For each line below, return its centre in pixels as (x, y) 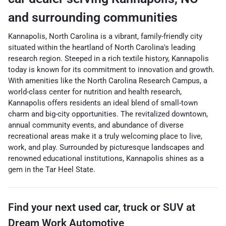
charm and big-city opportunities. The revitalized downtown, (108, 114)
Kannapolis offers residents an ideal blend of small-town (103, 103)
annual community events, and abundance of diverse (96, 125)
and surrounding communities (93, 17)
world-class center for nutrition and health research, (95, 92)
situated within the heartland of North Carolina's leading (102, 47)
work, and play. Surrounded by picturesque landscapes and (106, 147)
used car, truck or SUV (131, 207)
